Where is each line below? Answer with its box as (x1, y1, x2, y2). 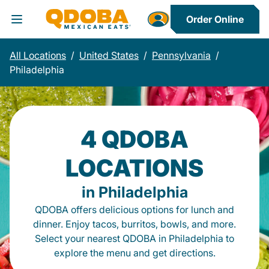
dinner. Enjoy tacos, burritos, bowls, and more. (33, 218, 236, 230)
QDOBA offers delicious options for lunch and (35, 204, 234, 216)
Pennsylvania (152, 49, 211, 61)
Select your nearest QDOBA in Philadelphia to (35, 232, 234, 244)
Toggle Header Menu (9, 20, 128, 35)
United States (79, 49, 139, 61)
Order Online (186, 13, 244, 25)
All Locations (10, 49, 66, 61)
